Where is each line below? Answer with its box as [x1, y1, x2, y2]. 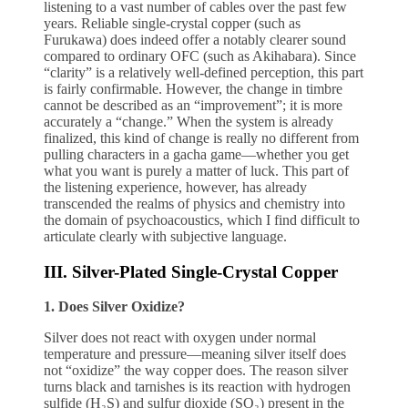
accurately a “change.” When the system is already [44, 113, 333, 129]
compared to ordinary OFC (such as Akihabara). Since [44, 47, 356, 64]
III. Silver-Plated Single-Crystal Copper [44, 261, 338, 281]
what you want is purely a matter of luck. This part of [44, 162, 349, 178]
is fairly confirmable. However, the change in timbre [44, 80, 342, 97]
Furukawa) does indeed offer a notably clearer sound [44, 31, 346, 47]
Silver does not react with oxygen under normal [44, 330, 316, 346]
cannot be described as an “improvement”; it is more [44, 97, 342, 113]
